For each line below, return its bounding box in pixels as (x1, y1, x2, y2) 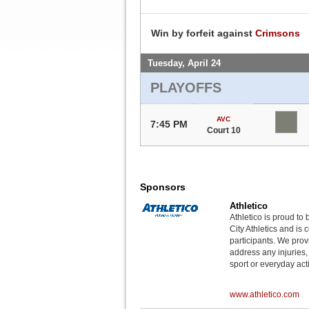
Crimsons (255, 27, 300, 39)
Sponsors (140, 181, 186, 192)
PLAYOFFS (150, 79, 221, 95)
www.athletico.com (230, 289, 299, 299)
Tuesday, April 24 (148, 57, 221, 68)
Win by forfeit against (151, 27, 255, 39)
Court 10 (206, 125, 241, 135)
